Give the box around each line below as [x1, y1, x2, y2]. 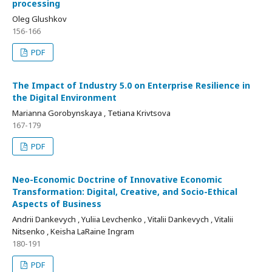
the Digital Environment [12, 92, 117, 103]
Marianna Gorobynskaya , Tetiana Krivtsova [12, 107, 171, 118]
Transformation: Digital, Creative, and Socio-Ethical [12, 186, 237, 197]
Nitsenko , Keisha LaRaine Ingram [12, 226, 134, 237]
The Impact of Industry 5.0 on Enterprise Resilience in [12, 80, 250, 91]
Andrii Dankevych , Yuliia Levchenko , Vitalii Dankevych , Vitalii [12, 214, 233, 225]
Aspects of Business [12, 198, 101, 209]
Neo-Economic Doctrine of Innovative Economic [12, 174, 222, 185]
